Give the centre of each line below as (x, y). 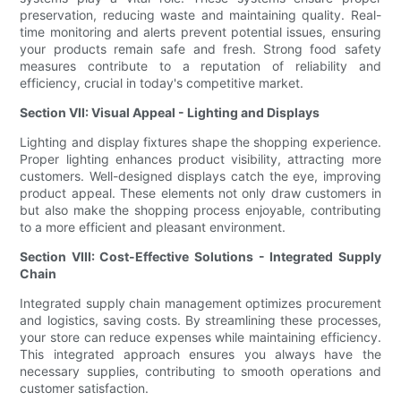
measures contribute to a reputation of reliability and (200, 66)
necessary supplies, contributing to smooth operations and (200, 371)
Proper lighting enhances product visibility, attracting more (200, 159)
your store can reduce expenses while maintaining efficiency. (200, 337)
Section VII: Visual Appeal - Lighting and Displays (170, 113)
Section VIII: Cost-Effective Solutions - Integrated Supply (200, 257)
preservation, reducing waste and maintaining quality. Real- (200, 15)
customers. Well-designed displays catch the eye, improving (200, 176)
